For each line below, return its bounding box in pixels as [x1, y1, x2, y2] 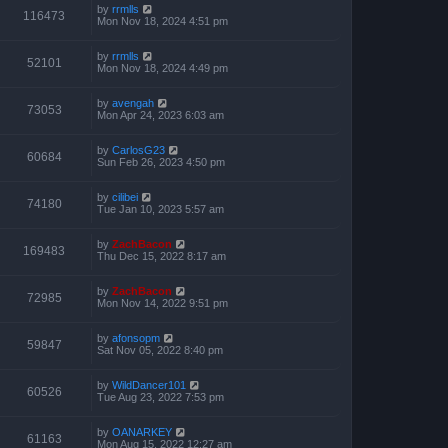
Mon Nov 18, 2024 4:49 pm [97, 62, 228, 74]
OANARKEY [112, 426, 172, 438]
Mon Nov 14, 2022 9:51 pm [97, 297, 228, 309]
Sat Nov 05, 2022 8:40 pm [97, 344, 223, 356]
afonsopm [112, 332, 160, 344]
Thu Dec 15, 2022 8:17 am [97, 250, 226, 262]
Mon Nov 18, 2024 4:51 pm [97, 15, 228, 27]
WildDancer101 [112, 379, 186, 391]
